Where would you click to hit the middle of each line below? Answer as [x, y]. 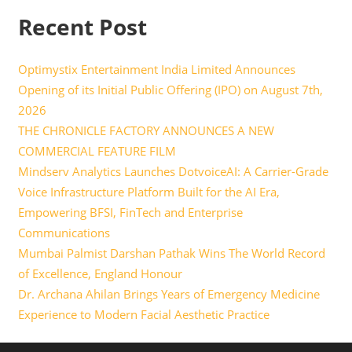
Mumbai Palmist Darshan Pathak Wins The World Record [171, 253]
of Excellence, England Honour [100, 274]
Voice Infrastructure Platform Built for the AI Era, [148, 192]
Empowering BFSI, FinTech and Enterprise [130, 213]
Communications [64, 233]
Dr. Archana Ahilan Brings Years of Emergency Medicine [169, 294]
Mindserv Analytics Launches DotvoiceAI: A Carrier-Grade [173, 172]
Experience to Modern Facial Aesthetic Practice [143, 315]
